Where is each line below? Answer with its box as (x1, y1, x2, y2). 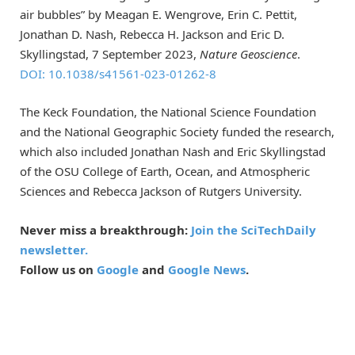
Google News (168, 261, 246, 277)
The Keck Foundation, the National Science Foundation (20, 104, 316, 120)
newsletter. (20, 241, 88, 258)
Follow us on (20, 261, 97, 277)
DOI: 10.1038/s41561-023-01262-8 (20, 66, 216, 82)
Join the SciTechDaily (191, 221, 316, 238)
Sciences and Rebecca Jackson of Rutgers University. (20, 183, 302, 200)
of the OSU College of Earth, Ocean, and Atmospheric (20, 163, 310, 180)
